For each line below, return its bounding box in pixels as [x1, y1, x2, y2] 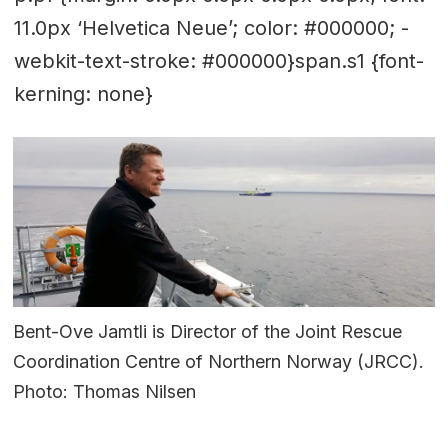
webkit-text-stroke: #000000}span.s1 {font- [13, 49, 424, 74]
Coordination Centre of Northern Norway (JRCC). [13, 350, 425, 372]
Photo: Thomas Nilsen [13, 380, 197, 402]
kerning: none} [13, 82, 153, 107]
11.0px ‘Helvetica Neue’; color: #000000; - [13, 16, 409, 41]
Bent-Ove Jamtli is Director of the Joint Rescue [13, 320, 403, 342]
